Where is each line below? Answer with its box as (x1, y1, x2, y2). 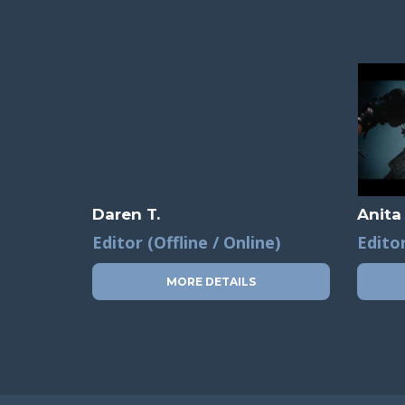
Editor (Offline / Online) (92, 231, 280, 254)
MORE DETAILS (166, 275, 256, 289)
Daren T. (92, 205, 160, 224)
